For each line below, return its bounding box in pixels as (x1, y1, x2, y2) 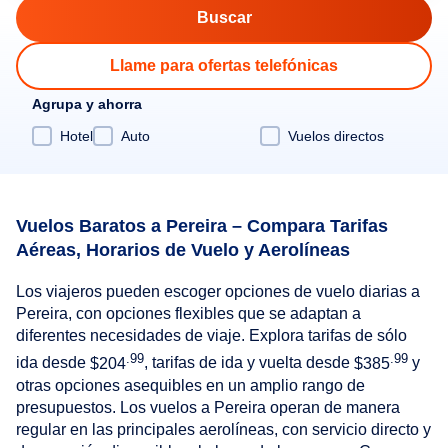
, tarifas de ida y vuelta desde (144, 354, 354, 372)
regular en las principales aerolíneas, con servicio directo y (16, 420, 431, 438)
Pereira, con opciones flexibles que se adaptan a (16, 305, 361, 323)
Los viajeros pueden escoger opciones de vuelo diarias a (16, 283, 420, 301)
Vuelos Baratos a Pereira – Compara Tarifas (16, 215, 388, 236)
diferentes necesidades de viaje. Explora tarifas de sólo (16, 327, 407, 345)
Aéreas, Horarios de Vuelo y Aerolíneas (16, 239, 350, 260)
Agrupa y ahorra (32, 96, 142, 112)
